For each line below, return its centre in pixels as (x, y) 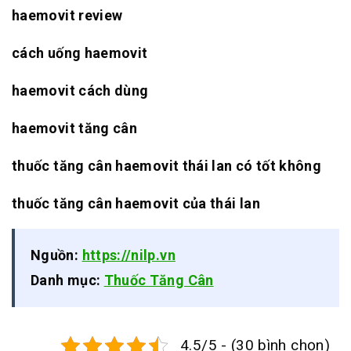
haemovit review (67, 15)
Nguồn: (56, 255)
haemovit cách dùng (80, 90)
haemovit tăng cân (75, 128)
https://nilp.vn (128, 255)
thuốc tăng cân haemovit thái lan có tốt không (167, 165)
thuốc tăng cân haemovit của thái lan (136, 203)
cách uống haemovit (80, 52)
